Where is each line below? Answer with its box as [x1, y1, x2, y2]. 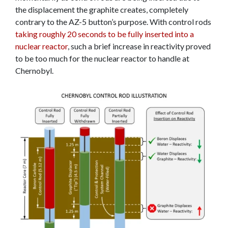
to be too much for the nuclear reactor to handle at [15, 53, 189, 63]
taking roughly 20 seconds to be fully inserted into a [15, 29, 194, 39]
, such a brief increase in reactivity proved [68, 41, 211, 51]
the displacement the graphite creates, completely [15, 5, 188, 14]
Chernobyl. [15, 66, 55, 75]
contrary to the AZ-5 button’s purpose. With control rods [15, 17, 211, 26]
